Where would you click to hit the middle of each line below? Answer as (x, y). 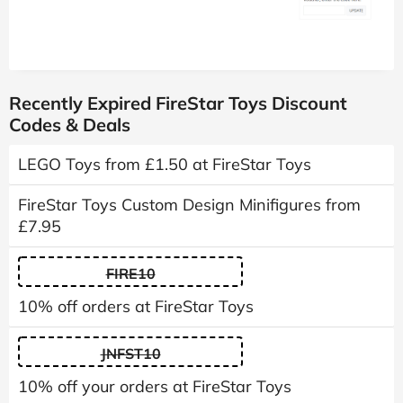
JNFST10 (130, 354)
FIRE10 (130, 274)
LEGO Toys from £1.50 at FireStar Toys (165, 165)
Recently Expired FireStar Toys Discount (178, 103)
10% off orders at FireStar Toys (136, 307)
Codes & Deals (70, 125)
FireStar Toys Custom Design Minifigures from (189, 205)
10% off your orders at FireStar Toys (155, 387)
